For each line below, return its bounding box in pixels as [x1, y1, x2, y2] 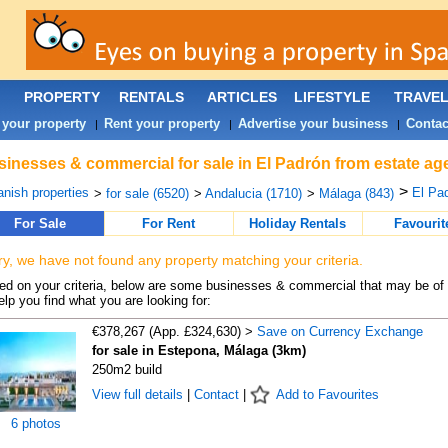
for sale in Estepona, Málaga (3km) [91, 343, 306, 358]
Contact [193, 387, 239, 402]
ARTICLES [206, 89, 277, 105]
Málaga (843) [318, 186, 394, 201]
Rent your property [103, 116, 220, 131]
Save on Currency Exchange [256, 324, 423, 339]
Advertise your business [237, 116, 388, 131]
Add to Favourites [275, 387, 379, 402]
